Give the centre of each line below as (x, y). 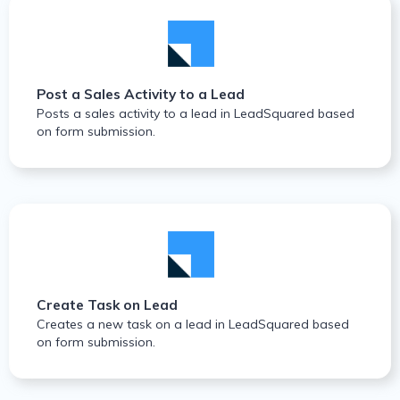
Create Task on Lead (107, 305)
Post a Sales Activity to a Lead (141, 95)
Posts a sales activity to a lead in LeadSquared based (196, 114)
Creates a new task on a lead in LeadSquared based (193, 325)
